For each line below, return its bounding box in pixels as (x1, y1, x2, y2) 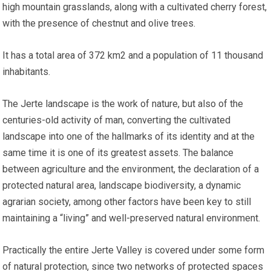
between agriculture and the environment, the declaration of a (2, 163, 260, 175)
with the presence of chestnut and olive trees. (2, 18, 196, 30)
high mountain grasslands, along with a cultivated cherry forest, (2, 1, 267, 13)
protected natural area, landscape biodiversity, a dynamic (2, 180, 241, 192)
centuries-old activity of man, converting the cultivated (2, 114, 231, 126)
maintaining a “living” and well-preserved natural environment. (2, 212, 261, 224)
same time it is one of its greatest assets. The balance (2, 147, 234, 159)
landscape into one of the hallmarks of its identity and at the (2, 131, 255, 143)
